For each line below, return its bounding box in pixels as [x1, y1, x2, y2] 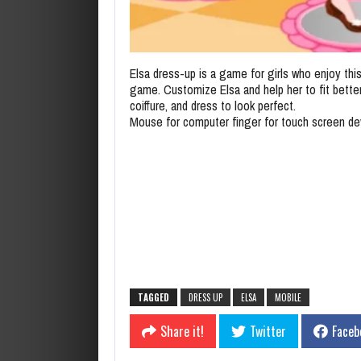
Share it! [160, 321, 204, 341]
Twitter [250, 321, 286, 341]
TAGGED [138, 290, 169, 304]
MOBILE [275, 290, 301, 304]
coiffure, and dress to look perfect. [130, 96, 296, 114]
